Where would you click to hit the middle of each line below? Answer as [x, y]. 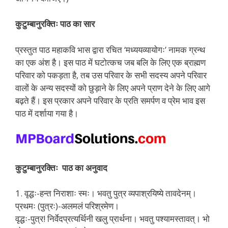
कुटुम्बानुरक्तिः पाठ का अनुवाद [61, 167]
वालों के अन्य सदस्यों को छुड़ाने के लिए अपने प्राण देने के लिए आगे [113, 88]
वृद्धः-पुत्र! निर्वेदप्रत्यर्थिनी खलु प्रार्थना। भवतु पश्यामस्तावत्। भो [112, 219]
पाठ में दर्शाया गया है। [47, 113]
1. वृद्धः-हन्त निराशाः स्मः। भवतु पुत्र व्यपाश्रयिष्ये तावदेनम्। [106, 193]
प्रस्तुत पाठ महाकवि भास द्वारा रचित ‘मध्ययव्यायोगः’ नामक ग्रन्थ [110, 49]
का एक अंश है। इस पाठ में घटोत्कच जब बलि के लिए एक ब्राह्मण [110, 62]
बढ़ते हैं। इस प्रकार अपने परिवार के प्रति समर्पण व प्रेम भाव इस [110, 100]
